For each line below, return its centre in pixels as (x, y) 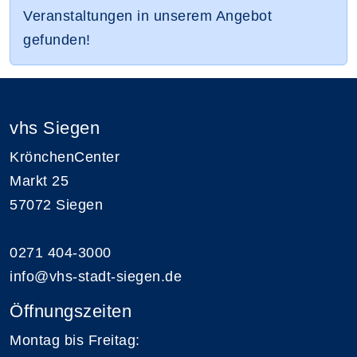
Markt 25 (39, 180)
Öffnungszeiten (71, 311)
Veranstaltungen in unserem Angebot (147, 16)
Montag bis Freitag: (75, 340)
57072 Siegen (56, 204)
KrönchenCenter (65, 157)
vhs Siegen (55, 127)
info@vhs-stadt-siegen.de (96, 276)
